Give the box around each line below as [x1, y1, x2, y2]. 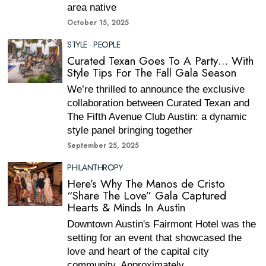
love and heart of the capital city [67, 246, 210, 257]
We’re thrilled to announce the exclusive [67, 84, 245, 95]
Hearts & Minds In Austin [67, 199, 186, 216]
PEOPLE [93, 39, 121, 50]
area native [67, 2, 117, 13]
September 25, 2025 [67, 140, 140, 151]
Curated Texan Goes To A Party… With [67, 53, 254, 69]
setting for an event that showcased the [67, 232, 242, 243]
